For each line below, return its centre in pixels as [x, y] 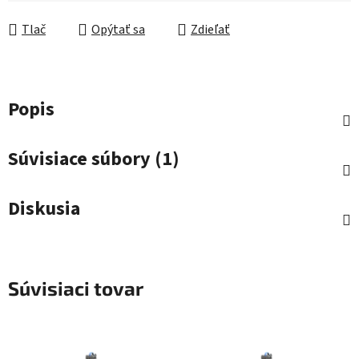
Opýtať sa [118, 30]
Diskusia [44, 209]
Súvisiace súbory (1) [94, 159]
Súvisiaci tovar [76, 288]
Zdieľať [210, 30]
